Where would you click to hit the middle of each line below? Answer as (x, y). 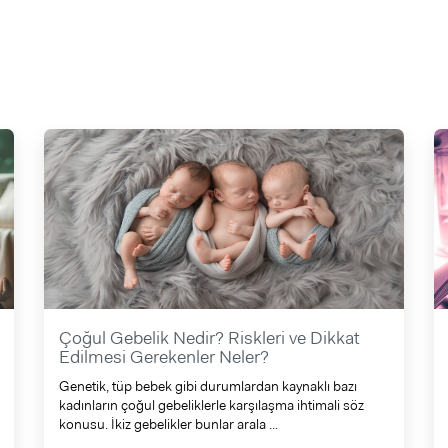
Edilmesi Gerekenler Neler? (163, 357)
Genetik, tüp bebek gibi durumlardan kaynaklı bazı (207, 386)
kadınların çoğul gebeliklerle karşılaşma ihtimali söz (211, 405)
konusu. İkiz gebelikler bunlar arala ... (168, 424)
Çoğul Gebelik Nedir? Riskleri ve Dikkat (209, 338)
